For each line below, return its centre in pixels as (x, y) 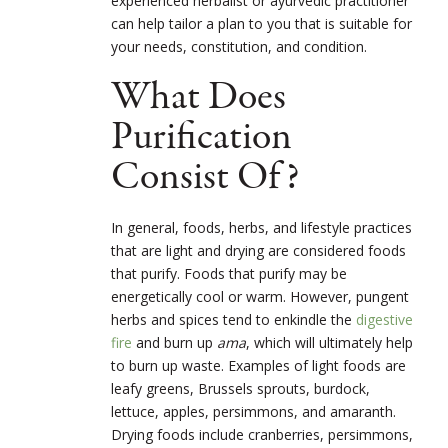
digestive (384, 320)
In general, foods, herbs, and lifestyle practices (261, 228)
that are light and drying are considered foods (258, 251)
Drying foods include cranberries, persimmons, (262, 435)
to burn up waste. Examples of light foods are (258, 366)
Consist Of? (205, 178)
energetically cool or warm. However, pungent (260, 297)
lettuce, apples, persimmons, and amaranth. (253, 412)
